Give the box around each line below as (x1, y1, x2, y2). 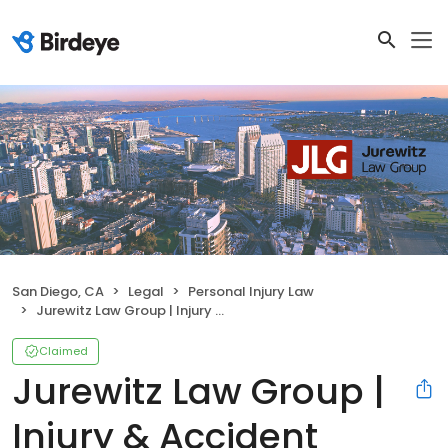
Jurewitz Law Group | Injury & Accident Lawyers (36, 301, 215, 321)
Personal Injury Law (188, 282, 314, 302)
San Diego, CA (12, 282, 104, 302)
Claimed (39, 343, 88, 360)
